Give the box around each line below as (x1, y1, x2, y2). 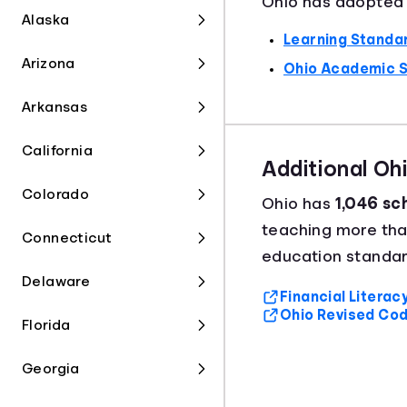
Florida (22, 318, 71, 333)
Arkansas (22, 100, 88, 114)
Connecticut (22, 231, 113, 245)
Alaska (22, 13, 70, 27)
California (22, 144, 93, 158)
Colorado (22, 187, 90, 202)
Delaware (22, 274, 91, 289)
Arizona (22, 56, 75, 71)
